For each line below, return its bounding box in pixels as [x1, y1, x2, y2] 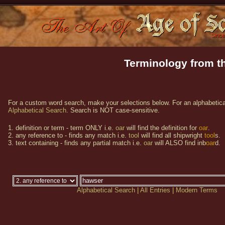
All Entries [140, 186, 170, 194]
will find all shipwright [139, 132, 204, 139]
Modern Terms [175, 186, 217, 194]
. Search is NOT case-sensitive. [66, 106, 160, 114]
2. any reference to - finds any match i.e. [8, 132, 129, 139]
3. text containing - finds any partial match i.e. [8, 139, 144, 147]
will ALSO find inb [153, 139, 206, 147]
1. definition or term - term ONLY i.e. [8, 124, 116, 132]
